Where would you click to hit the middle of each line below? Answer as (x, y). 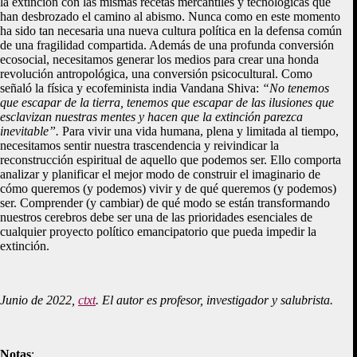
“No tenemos (296, 88)
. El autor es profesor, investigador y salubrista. (214, 300)
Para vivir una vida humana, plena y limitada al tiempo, (199, 131)
